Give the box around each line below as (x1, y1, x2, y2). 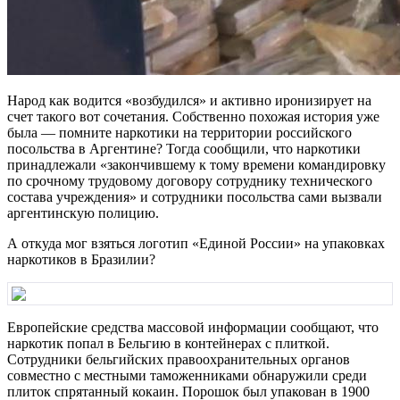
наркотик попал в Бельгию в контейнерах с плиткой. (7, 335, 329, 351)
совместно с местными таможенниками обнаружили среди (7, 367, 367, 383)
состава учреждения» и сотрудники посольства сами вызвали (7, 188, 382, 204)
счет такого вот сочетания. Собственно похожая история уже (7, 108, 379, 124)
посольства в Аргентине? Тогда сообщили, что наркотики (7, 140, 361, 156)
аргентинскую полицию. (7, 204, 159, 221)
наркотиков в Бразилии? (7, 251, 155, 267)
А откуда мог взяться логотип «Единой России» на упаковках (7, 235, 385, 251)
